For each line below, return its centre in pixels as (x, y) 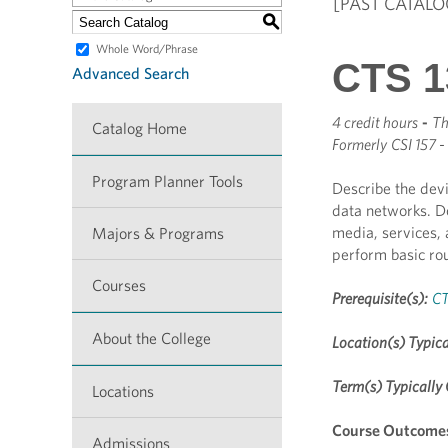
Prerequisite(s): (380, 298)
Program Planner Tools (167, 181)
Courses (119, 285)
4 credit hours (375, 122)
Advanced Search (130, 74)
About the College (151, 338)
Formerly (359, 144)
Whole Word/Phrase (147, 49)
